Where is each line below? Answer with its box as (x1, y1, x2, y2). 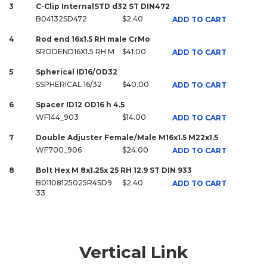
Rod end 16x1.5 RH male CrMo (36, 34, 150, 44)
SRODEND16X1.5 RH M (36, 46, 114, 56)
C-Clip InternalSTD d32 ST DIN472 (36, 1, 170, 11)
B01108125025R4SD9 (36, 178, 112, 187)
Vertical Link (79, 241, 188, 262)
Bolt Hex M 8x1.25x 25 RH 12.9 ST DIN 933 (36, 165, 192, 175)
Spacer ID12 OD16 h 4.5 (36, 100, 125, 109)
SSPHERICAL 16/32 (36, 79, 102, 89)
